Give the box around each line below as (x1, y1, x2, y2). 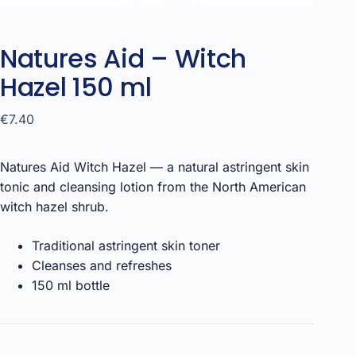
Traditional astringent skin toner (32, 238, 220, 254)
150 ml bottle (32, 277, 110, 294)
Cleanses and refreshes (32, 257, 172, 274)
